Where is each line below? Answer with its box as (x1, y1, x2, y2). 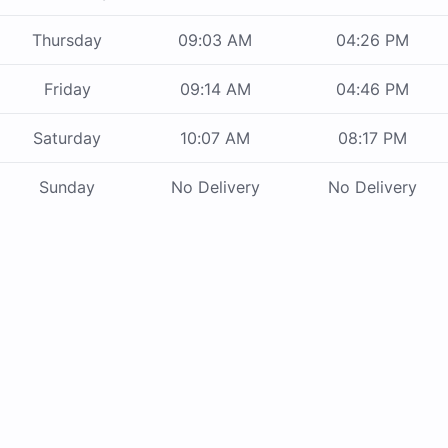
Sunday (39, 177, 95, 198)
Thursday (32, 30, 102, 51)
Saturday (33, 128, 101, 149)
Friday (43, 79, 91, 100)
